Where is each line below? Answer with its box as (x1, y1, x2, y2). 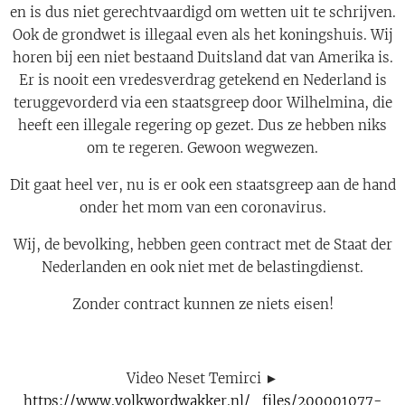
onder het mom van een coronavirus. (79, 198, 326, 216)
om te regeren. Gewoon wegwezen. (87, 138, 318, 156)
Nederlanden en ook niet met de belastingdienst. (42, 258, 363, 276)
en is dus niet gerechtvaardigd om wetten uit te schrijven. (9, 3, 396, 21)
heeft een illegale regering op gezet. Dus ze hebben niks (18, 116, 387, 134)
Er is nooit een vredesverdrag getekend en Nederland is (18, 71, 387, 89)
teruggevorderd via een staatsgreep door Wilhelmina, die (13, 93, 392, 111)
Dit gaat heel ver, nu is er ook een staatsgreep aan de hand (9, 175, 396, 193)
